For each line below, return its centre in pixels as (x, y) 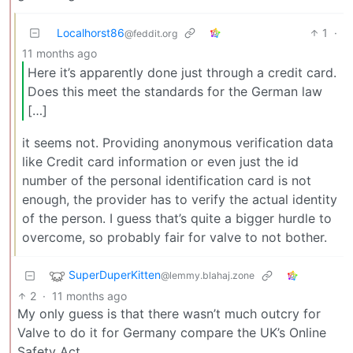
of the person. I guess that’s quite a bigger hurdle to (177, 219)
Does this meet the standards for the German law (175, 91)
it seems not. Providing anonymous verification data (178, 143)
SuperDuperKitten (115, 275)
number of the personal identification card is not (167, 181)
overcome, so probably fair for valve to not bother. (175, 238)
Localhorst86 (91, 32)
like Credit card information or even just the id (160, 162)
